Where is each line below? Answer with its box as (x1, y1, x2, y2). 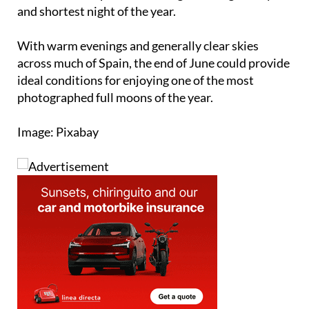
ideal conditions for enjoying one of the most (17, 46, 254, 62)
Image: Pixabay (17, 98, 99, 114)
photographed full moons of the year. (17, 63, 213, 79)
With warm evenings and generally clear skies (17, 12, 259, 28)
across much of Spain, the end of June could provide (17, 29, 290, 45)
